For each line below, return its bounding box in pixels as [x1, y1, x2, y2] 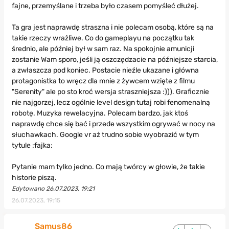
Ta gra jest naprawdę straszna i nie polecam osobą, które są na [11, 23, 214, 32]
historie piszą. [11, 173, 57, 182]
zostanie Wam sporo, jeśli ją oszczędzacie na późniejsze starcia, [11, 55, 218, 64]
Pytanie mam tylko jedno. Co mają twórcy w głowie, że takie [11, 163, 205, 172]
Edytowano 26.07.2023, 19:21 [11, 185, 95, 193]
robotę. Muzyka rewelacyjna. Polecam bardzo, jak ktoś [11, 109, 188, 118]
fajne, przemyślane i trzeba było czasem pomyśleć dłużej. [11, 2, 199, 11]
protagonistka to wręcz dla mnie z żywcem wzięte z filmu [11, 77, 195, 86]
